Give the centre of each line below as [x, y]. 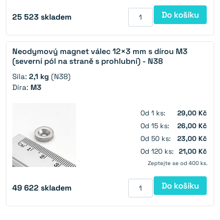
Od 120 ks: [157, 151]
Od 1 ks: [153, 113]
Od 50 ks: [156, 139]
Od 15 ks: [155, 126]
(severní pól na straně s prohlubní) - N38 [88, 61]
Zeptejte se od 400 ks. [178, 163]
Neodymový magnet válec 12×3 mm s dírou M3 [100, 52]
